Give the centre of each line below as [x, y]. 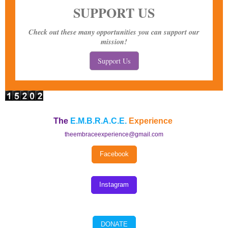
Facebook [114, 154]
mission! [114, 42]
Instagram [114, 185]
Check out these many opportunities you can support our [114, 32]
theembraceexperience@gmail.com [114, 134]
